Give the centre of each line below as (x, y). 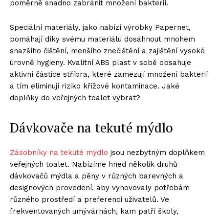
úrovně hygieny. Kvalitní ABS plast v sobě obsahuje (100, 62)
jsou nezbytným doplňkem (156, 152)
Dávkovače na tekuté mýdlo (91, 127)
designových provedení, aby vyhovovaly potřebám (100, 187)
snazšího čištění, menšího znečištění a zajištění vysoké (107, 51)
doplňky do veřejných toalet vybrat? (75, 98)
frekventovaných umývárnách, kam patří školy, (94, 211)
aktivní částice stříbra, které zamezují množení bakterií (109, 74)
